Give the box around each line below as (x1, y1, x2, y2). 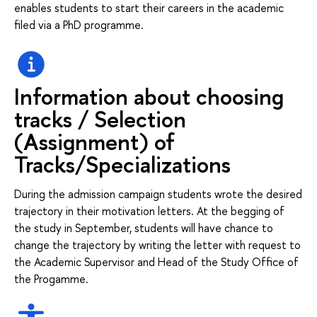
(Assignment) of (14, 126, 175, 157)
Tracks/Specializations (14, 149, 231, 180)
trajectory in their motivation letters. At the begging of (14, 202, 284, 219)
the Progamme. (14, 270, 88, 287)
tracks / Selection (14, 103, 186, 134)
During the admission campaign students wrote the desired (14, 185, 302, 202)
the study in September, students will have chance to (14, 219, 273, 236)
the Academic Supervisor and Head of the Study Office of (14, 253, 299, 270)
